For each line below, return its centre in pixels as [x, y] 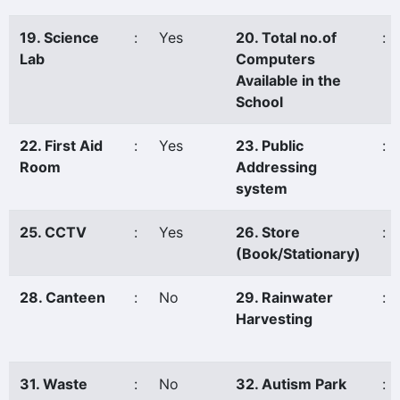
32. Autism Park [291, 384]
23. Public [270, 146]
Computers [275, 59]
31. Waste [54, 384]
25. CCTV [53, 232]
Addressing [276, 167]
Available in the [288, 80]
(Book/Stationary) [298, 254]
